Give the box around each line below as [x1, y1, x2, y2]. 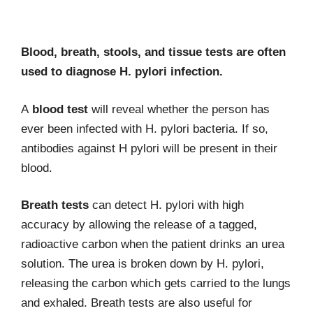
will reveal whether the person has [92, 102, 270, 116]
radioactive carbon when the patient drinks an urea [21, 238, 284, 251]
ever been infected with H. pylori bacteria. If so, [21, 122, 268, 136]
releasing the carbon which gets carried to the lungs [21, 277, 291, 290]
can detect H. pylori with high [89, 198, 244, 212]
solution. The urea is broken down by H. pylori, [21, 257, 264, 270]
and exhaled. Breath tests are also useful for [21, 296, 252, 310]
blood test [29, 102, 92, 116]
